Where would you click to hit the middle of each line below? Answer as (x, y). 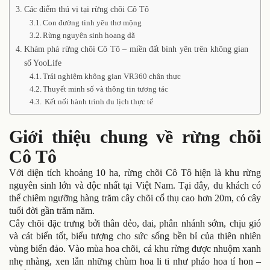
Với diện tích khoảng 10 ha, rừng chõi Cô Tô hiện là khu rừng (135, 173)
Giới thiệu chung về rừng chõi (135, 137)
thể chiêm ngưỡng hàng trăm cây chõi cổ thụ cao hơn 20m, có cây (135, 198)
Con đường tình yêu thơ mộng (93, 23)
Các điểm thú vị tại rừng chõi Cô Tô (86, 9)
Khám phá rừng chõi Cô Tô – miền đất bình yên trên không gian (136, 49)
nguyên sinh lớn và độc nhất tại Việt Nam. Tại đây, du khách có (135, 185)
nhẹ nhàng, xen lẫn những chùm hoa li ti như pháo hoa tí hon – (135, 261)
